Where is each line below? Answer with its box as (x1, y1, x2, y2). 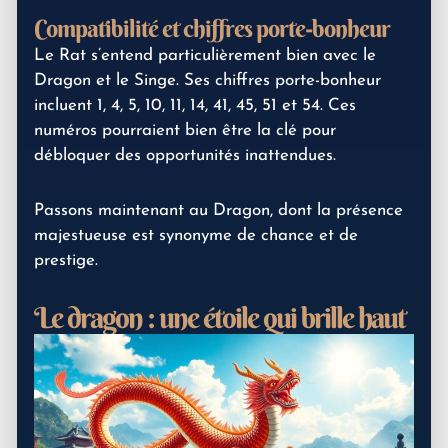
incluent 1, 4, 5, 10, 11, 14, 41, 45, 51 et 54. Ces (34, 97, 356, 115)
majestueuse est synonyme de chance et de (34, 226, 358, 244)
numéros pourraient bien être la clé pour (34, 122, 336, 140)
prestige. (34, 251, 98, 269)
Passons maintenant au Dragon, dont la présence (34, 201, 403, 219)
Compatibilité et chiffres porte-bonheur (34, 13, 390, 44)
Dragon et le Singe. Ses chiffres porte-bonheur (34, 72, 381, 90)
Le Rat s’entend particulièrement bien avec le (34, 47, 376, 65)
